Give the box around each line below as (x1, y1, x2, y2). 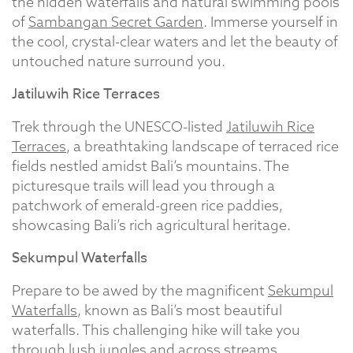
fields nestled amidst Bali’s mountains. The (12, 156, 289, 175)
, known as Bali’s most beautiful (77, 300, 282, 319)
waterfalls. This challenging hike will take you (12, 320, 300, 339)
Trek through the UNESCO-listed (12, 117, 226, 136)
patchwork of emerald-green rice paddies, (12, 195, 283, 214)
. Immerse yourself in (203, 12, 338, 31)
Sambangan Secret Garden (28, 12, 203, 31)
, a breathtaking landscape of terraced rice (66, 136, 339, 155)
